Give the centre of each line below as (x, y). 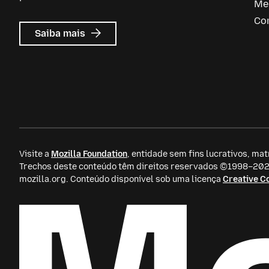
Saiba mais (61, 33)
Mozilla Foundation (89, 154)
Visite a (35, 154)
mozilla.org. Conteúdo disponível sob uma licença (121, 179)
